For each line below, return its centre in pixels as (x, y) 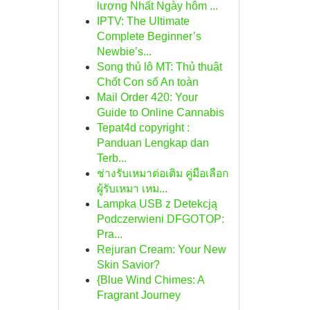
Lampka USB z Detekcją (157, 204)
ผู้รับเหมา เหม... (132, 189)
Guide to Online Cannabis (160, 112)
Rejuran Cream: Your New (161, 249)
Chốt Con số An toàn (147, 82)
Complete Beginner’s (149, 36)
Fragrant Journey (138, 295)
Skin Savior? (128, 265)
